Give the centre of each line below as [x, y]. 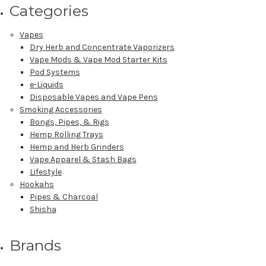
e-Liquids [46, 84]
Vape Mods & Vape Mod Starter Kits [98, 59]
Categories [49, 10]
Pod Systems [55, 72]
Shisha [43, 209]
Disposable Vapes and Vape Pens [94, 97]
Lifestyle [45, 172]
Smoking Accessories [61, 109]
